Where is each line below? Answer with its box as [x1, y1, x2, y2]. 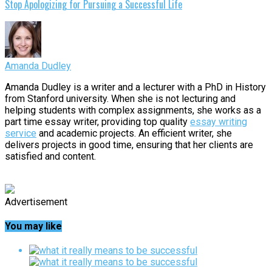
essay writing [190, 115, 247, 127]
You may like [5, 220, 62, 232]
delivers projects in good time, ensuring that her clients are [5, 138, 253, 151]
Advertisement [5, 195, 67, 208]
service [5, 127, 36, 139]
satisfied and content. [5, 150, 96, 162]
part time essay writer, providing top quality [5, 115, 190, 127]
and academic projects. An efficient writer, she [36, 127, 232, 139]
